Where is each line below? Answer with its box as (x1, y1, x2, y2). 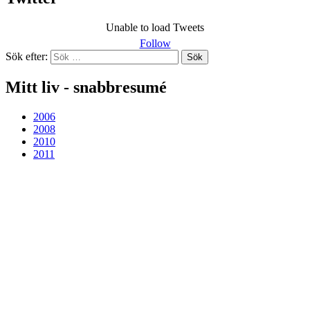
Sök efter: (6, 50, 48, 62)
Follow (139, 37, 171, 49)
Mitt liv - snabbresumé (6, 77, 167, 96)
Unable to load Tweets (106, 21, 204, 33)
